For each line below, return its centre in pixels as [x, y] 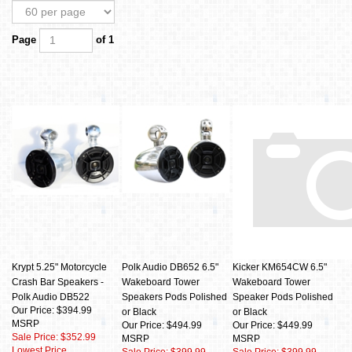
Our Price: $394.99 [52, 310]
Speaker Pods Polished [283, 297]
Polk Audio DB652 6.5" [170, 267]
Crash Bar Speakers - [58, 282]
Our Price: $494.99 [162, 325]
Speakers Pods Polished [174, 297]
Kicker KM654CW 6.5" [280, 267]
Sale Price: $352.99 [54, 337]
